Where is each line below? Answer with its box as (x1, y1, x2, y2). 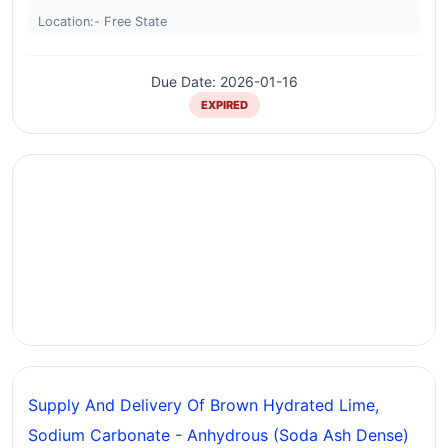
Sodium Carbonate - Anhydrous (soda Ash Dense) (28, 425, 409, 445)
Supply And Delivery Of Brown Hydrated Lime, (28, 395, 379, 415)
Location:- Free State (38, 14, 167, 29)
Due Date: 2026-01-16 (150, 73, 298, 90)
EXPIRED (200, 98, 248, 112)
